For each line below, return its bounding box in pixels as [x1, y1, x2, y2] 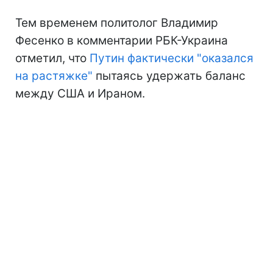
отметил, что [15, 51, 90, 66]
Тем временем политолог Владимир [15, 16, 218, 30]
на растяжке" [15, 69, 93, 83]
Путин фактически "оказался [90, 51, 253, 66]
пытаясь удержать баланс [93, 69, 246, 83]
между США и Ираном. [15, 87, 145, 101]
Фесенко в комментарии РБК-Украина [15, 34, 228, 48]
